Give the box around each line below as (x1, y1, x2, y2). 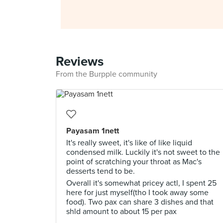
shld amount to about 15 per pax (66, 207, 177, 217)
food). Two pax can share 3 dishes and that (66, 197, 214, 207)
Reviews (56, 54, 104, 69)
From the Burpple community (56, 69, 157, 79)
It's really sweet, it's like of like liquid (66, 138, 192, 148)
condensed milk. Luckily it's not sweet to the (66, 147, 220, 157)
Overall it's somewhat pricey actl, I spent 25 (66, 178, 217, 188)
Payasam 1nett (66, 126, 119, 136)
